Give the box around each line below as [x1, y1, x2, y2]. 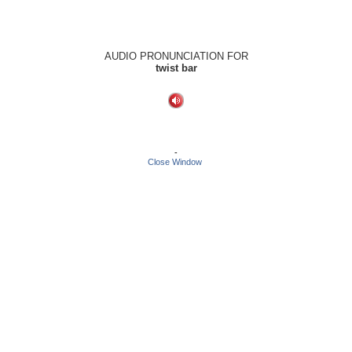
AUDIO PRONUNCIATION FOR [104, 50, 248, 62]
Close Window [148, 157, 202, 167]
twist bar [155, 62, 197, 74]
